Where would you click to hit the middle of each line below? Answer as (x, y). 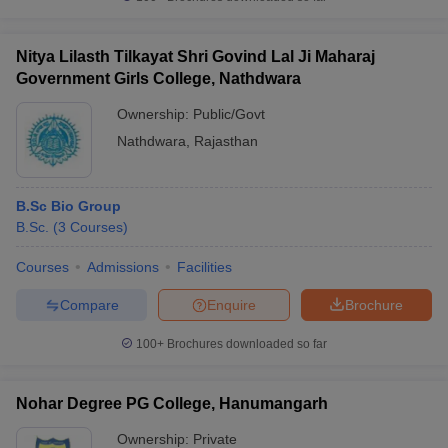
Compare (89, 304)
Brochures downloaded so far (245, 344)
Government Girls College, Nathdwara (158, 78)
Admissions (123, 267)
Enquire (231, 304)
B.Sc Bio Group (68, 206)
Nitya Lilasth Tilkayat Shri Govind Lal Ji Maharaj (195, 56)
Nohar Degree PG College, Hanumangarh (172, 403)
